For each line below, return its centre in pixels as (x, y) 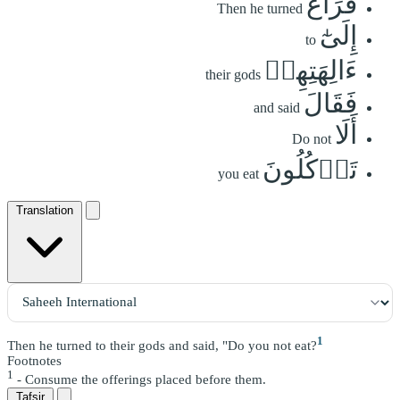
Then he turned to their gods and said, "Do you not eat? (162, 345)
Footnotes (34, 360)
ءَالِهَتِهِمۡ (311, 70)
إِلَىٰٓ (338, 35)
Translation (45, 210)
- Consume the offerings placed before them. (140, 379)
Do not (312, 138)
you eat (238, 173)
